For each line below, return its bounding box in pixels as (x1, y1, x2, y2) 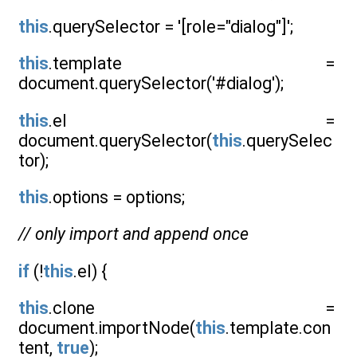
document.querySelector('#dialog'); (18, 73, 284, 94)
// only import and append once (18, 224, 249, 245)
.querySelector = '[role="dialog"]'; (49, 16, 293, 37)
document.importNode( (18, 317, 195, 338)
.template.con (226, 317, 331, 338)
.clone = (49, 297, 335, 318)
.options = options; (49, 186, 185, 207)
